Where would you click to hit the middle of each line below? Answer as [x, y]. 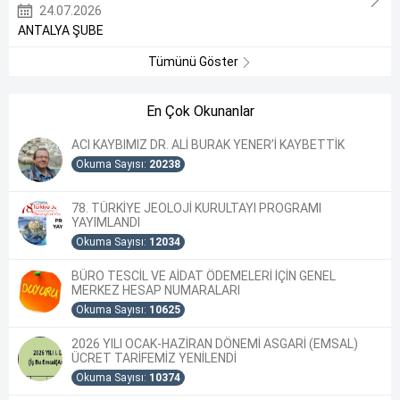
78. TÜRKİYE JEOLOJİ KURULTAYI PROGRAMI [196, 208]
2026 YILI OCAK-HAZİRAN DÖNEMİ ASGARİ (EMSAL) [215, 343]
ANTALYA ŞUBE [61, 30]
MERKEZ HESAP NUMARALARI [158, 290]
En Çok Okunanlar [200, 111]
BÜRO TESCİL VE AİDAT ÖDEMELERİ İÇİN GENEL [204, 275]
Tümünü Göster [195, 61]
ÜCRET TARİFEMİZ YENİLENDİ [154, 358]
